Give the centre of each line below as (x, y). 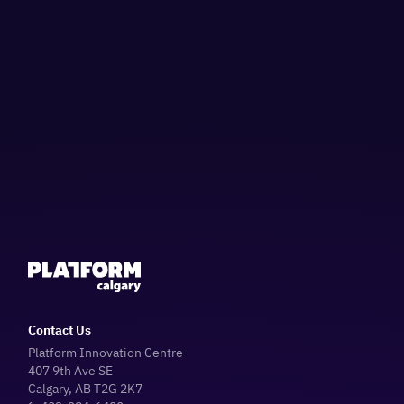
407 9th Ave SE (71, 371)
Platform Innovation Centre (106, 353)
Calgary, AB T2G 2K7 (86, 389)
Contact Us (60, 330)
